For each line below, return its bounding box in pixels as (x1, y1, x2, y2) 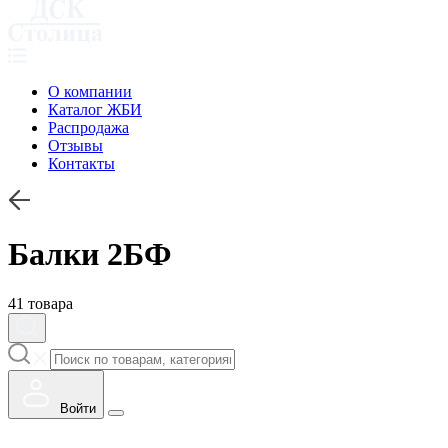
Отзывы (48, 137, 103, 154)
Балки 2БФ (8, 236, 171, 273)
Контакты (48, 155, 115, 172)
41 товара (8, 294, 73, 312)
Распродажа (48, 119, 129, 136)
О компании (48, 83, 132, 100)
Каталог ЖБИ (48, 101, 142, 118)
